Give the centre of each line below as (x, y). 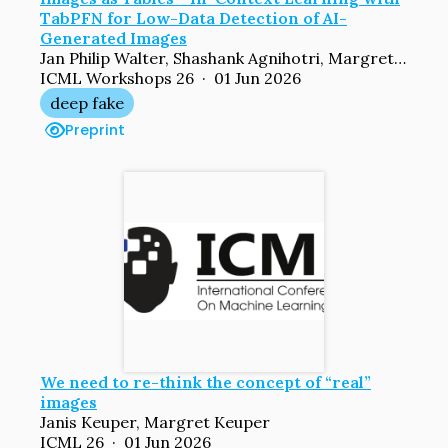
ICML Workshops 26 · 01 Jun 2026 (170, 77)
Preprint (95, 129)
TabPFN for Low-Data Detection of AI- (193, 17)
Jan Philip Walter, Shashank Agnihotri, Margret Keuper (400, 57)
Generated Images (113, 37)
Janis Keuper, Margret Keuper (155, 421)
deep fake (87, 102)
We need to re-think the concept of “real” (205, 381)
